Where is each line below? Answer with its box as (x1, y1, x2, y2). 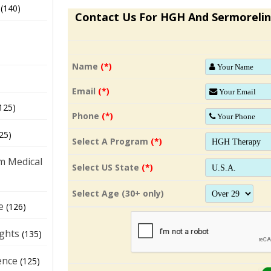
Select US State (72, 162, 140, 173)
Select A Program (72, 135, 149, 147)
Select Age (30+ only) (72, 188, 165, 199)
